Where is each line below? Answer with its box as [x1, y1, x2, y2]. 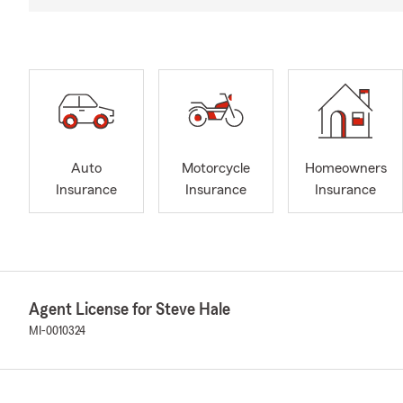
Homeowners [304, 161, 387, 176]
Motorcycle [182, 161, 250, 176]
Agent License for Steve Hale [29, 300, 230, 318]
